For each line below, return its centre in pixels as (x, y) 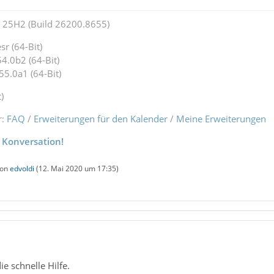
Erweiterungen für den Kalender (100, 119)
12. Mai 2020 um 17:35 (77, 169)
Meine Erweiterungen (221, 119)
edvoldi (22, 169)
